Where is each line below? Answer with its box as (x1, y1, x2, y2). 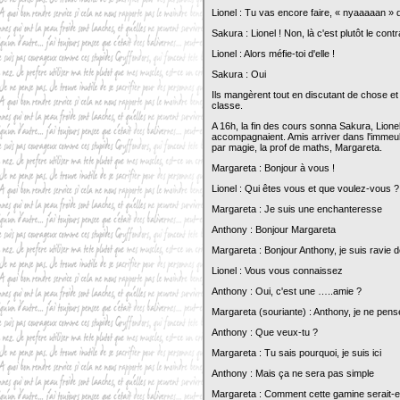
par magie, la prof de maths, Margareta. (212, 142, 382, 153)
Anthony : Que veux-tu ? (212, 327, 318, 337)
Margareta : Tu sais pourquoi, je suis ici (212, 347, 381, 358)
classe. (212, 100, 243, 111)
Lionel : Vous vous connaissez (212, 265, 343, 276)
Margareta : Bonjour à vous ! (212, 162, 335, 173)
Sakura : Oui (212, 69, 266, 79)
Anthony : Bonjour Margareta (212, 224, 336, 235)
